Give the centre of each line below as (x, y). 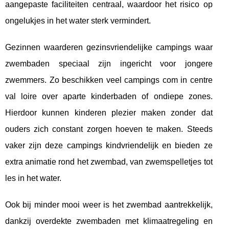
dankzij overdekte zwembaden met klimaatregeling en (109, 221)
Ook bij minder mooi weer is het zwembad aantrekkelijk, (109, 204)
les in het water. (33, 178)
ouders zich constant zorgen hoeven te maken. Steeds (109, 129)
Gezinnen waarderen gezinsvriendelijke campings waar (109, 47)
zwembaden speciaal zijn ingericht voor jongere (109, 63)
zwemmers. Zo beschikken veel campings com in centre (109, 80)
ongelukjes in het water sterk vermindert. (78, 20)
